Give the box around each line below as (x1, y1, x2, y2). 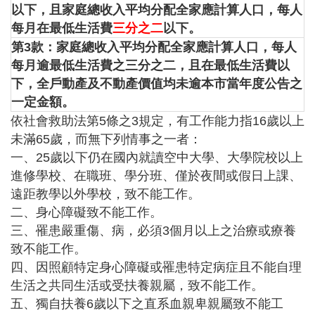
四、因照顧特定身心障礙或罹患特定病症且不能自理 (11, 260, 302, 275)
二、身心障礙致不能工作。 (11, 205, 162, 220)
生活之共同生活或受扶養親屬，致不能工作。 (11, 278, 264, 293)
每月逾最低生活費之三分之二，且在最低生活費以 (11, 58, 290, 73)
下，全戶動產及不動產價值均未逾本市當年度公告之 (11, 77, 302, 91)
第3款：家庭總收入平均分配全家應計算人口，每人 (11, 40, 297, 55)
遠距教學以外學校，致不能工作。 (11, 187, 200, 202)
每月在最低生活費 (11, 21, 112, 36)
